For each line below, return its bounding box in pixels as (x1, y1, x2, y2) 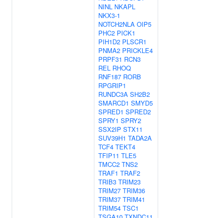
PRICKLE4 (122, 46, 153, 55)
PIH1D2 (98, 37, 120, 46)
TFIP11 (98, 151, 119, 160)
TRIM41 (123, 195, 145, 204)
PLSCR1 (122, 37, 146, 46)
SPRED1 (98, 107, 124, 116)
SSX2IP (98, 125, 121, 134)
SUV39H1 (98, 133, 126, 143)
